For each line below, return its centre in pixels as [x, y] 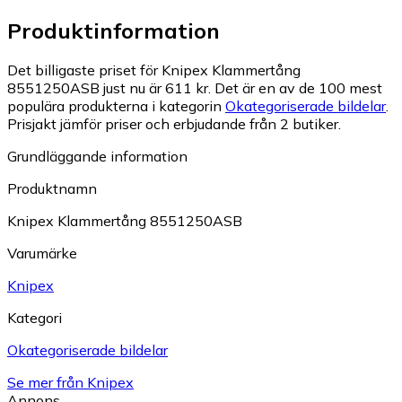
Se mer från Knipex [70, 383]
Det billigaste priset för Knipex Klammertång [154, 70]
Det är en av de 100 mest [298, 88]
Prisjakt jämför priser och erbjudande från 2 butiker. [174, 124]
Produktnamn [52, 189]
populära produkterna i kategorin [116, 106]
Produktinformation [114, 30]
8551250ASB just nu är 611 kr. [109, 88]
